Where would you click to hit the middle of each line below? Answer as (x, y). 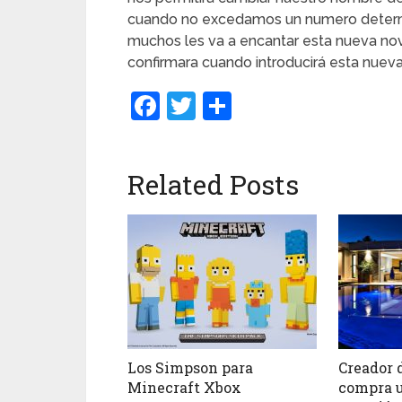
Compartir (299, 105)
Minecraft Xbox (184, 387)
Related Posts (213, 184)
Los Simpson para (190, 367)
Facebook (225, 105)
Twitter (243, 105)
